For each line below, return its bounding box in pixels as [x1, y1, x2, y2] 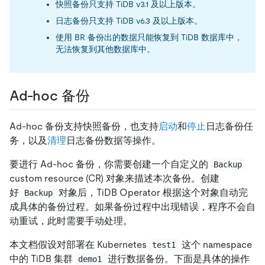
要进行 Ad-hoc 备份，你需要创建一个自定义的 [9, 158, 211, 170]
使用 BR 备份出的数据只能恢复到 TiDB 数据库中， [56, 33, 243, 43]
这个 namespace [179, 238, 254, 250]
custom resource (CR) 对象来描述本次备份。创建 [9, 172, 219, 184]
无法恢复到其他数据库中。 [56, 44, 155, 54]
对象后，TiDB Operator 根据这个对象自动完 [56, 186, 248, 198]
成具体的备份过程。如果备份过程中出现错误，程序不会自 [9, 201, 256, 212]
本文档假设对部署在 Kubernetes [9, 238, 149, 250]
